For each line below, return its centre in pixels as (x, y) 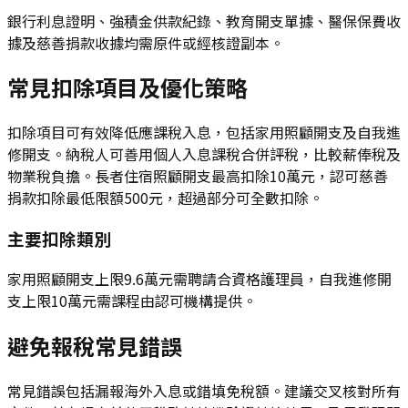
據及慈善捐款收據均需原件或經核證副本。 (146, 42)
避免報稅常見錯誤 (95, 345)
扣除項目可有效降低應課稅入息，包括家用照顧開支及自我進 (204, 133)
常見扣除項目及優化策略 (127, 87)
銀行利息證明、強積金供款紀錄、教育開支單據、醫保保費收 (204, 20)
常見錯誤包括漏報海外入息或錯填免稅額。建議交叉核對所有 (204, 390)
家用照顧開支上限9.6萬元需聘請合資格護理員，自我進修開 (199, 278)
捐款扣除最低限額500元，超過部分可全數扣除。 (165, 198)
